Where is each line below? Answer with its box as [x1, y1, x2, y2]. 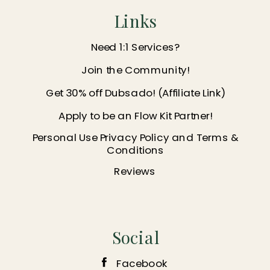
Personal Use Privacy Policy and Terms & [32, 130, 239, 145]
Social [111, 225, 159, 248]
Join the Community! [81, 62, 190, 77]
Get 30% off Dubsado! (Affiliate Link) [45, 85, 225, 100]
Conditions [107, 142, 165, 157]
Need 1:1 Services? [90, 39, 180, 54]
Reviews [114, 163, 155, 178]
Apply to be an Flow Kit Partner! [58, 108, 213, 122]
